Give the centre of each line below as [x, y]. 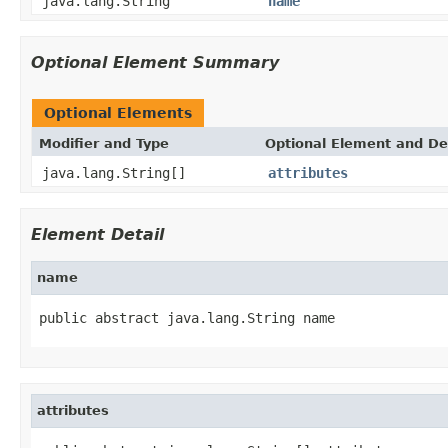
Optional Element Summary [155, 62]
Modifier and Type [104, 143]
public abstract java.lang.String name [187, 317]
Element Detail [97, 234]
